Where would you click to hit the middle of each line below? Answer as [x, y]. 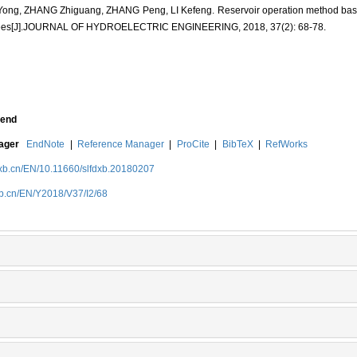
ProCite [193, 145]
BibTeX [237, 145]
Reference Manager [121, 145]
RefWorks [287, 145]
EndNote [46, 145]
